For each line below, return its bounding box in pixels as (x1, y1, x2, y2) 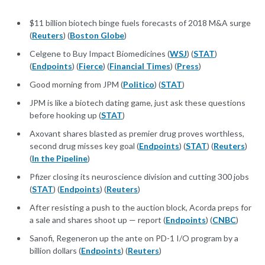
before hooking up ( (30, 110, 101, 121)
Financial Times (109, 61, 170, 72)
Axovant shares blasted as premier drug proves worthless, (30, 128, 244, 139)
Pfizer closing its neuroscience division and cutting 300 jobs (30, 172, 249, 182)
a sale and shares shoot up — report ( (30, 215, 166, 225)
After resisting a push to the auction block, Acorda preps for (30, 202, 251, 213)
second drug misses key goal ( (30, 141, 139, 151)
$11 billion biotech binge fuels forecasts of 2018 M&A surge (30, 18, 251, 28)
